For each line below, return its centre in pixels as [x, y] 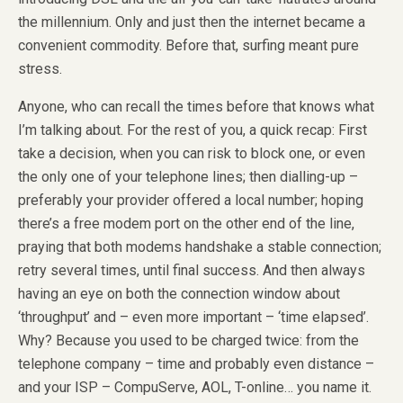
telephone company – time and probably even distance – [196, 363]
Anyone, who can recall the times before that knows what [196, 106]
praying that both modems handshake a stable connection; [200, 246]
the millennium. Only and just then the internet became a [192, 22]
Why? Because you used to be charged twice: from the [188, 340]
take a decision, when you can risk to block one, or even [192, 153]
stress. [40, 68]
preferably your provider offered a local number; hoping [191, 200]
